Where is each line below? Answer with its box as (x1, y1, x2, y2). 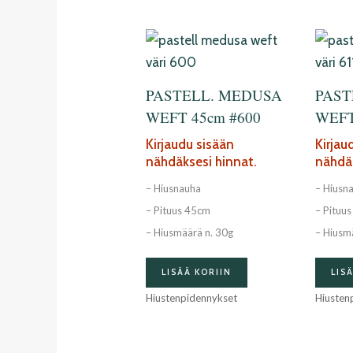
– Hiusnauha (146, 181, 202, 195)
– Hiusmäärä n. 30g (146, 225, 234, 239)
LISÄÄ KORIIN (162, 266, 232, 278)
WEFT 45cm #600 (146, 106, 262, 127)
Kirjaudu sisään (146, 136, 235, 153)
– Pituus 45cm (146, 203, 211, 217)
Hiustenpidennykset (146, 292, 238, 305)
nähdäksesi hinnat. (146, 154, 258, 170)
